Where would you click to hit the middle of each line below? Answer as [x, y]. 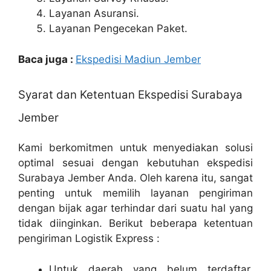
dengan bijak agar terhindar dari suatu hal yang [135, 208]
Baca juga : [47, 59]
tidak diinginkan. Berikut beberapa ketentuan [135, 223]
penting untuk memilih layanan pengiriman [135, 193]
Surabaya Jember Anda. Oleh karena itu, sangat [135, 178]
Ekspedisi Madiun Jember [138, 59]
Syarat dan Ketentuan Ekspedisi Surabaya [130, 95]
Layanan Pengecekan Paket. [118, 28]
